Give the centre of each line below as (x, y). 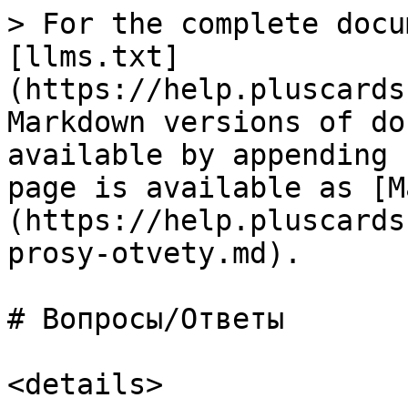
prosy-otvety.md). (154, 253)
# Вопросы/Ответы (146, 319)
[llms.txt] (94, 56)
